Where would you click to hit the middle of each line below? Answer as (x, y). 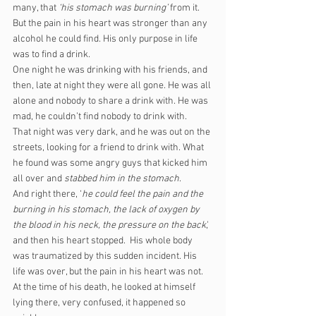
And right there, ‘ (47, 194)
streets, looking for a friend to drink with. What (109, 148)
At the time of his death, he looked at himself (105, 287)
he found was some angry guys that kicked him (111, 163)
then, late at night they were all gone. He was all (113, 86)
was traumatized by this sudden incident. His (106, 256)
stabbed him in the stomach (122, 179)
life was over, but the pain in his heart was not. (108, 272)
